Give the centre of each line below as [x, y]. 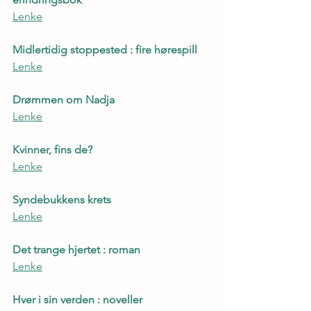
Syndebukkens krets [62, 200]
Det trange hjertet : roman [76, 250]
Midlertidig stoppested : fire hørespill [105, 50]
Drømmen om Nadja [64, 100]
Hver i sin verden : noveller [77, 300]
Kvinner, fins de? [52, 150]
